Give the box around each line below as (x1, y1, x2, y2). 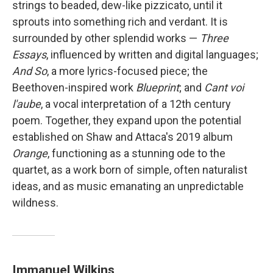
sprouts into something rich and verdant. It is (12, 15, 228, 29)
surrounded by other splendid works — (12, 32, 200, 45)
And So (12, 65, 47, 78)
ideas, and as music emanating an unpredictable (12, 180, 244, 193)
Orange (12, 147, 48, 160)
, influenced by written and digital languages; (46, 48, 258, 62)
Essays (12, 48, 46, 62)
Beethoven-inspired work (12, 81, 136, 94)
